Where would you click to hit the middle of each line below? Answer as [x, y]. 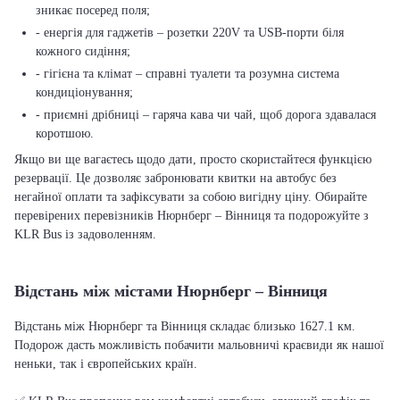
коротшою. [65, 133]
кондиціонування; [84, 92]
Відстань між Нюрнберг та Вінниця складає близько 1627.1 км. [185, 326]
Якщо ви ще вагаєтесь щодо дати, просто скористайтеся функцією [193, 159]
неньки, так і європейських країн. [106, 364]
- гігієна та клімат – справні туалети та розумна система [187, 74]
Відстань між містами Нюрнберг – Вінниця [171, 291]
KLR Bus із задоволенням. [85, 234]
